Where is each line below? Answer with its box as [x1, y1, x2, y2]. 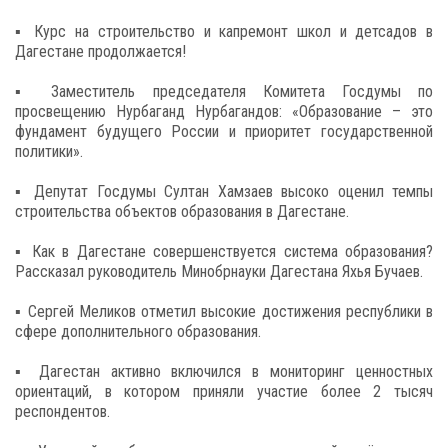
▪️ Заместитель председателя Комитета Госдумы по [15, 82, 433, 101]
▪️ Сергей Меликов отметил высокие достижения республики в [15, 302, 433, 321]
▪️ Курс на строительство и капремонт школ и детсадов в [15, 22, 433, 41]
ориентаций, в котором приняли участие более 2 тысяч [15, 382, 433, 401]
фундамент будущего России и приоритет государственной [15, 122, 433, 141]
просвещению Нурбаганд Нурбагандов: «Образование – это [15, 102, 433, 121]
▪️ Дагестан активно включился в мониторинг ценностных [15, 362, 433, 381]
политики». [15, 142, 83, 161]
